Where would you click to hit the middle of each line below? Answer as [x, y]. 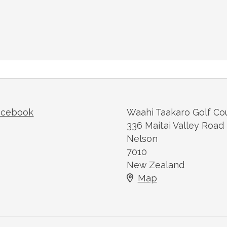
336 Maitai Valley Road [175, 125]
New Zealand [155, 165]
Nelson [142, 138]
